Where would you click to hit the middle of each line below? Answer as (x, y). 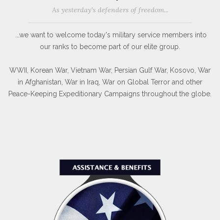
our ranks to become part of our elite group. (110, 47)
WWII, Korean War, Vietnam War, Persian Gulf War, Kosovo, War (110, 70)
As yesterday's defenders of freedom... (110, 10)
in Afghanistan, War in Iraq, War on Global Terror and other (110, 82)
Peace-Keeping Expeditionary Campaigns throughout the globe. (110, 94)
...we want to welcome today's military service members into (110, 35)
